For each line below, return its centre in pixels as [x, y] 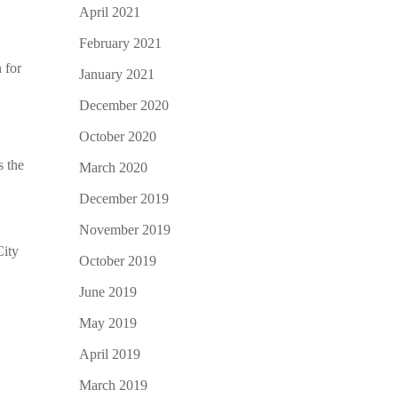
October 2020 [118, 136]
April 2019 [110, 354]
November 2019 [125, 229]
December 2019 [124, 198]
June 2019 [108, 291]
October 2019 [118, 260]
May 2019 [108, 322]
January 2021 [117, 74]
